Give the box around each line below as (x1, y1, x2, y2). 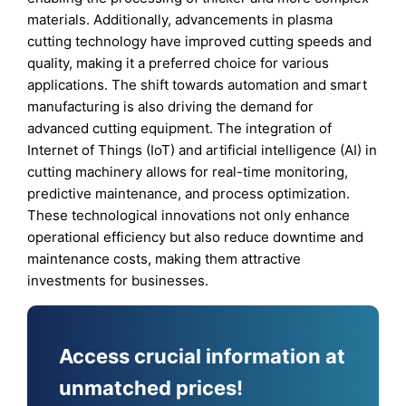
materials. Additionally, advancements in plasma (27, 11, 333, 29)
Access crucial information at (59, 343, 346, 368)
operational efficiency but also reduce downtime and (27, 228, 364, 246)
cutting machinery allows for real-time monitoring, (27, 163, 349, 181)
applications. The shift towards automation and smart (27, 76, 368, 94)
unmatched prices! (59, 375, 244, 400)
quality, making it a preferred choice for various (27, 54, 330, 72)
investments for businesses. (27, 272, 209, 290)
